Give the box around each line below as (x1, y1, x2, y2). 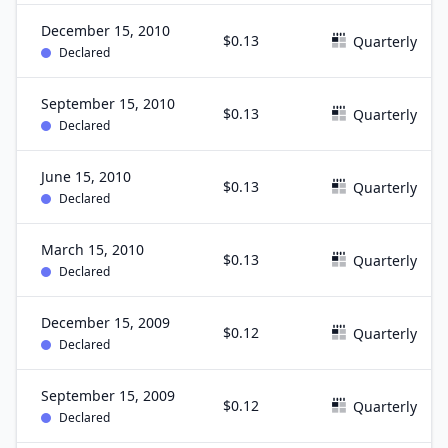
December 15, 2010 (41, 21, 170, 40)
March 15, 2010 (41, 240, 144, 259)
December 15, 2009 (41, 313, 170, 332)
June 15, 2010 (41, 167, 131, 186)
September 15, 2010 (41, 94, 175, 113)
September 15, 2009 (41, 386, 175, 405)
